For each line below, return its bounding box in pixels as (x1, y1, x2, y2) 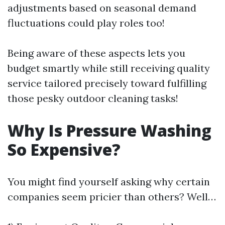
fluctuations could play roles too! (8, 17, 165, 29)
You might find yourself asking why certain (8, 175, 210, 188)
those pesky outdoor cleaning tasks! (8, 92, 178, 104)
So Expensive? (8, 139, 121, 160)
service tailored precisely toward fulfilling (8, 77, 206, 89)
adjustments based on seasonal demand (8, 2, 196, 14)
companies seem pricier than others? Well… (8, 190, 216, 203)
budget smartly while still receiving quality (8, 62, 210, 74)
